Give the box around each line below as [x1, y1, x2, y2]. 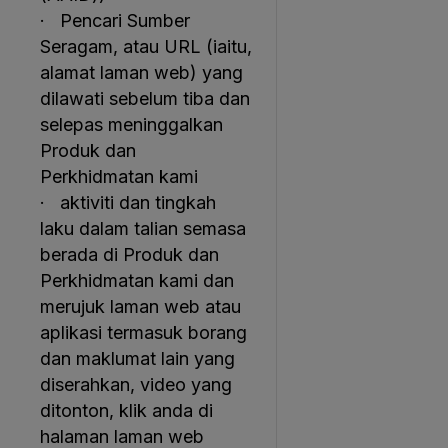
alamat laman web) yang [40, 62, 243, 83]
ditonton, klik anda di [40, 400, 213, 421]
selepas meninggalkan [40, 114, 223, 135]
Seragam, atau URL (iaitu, [40, 36, 252, 57]
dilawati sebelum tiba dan [40, 88, 250, 109]
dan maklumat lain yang [40, 348, 235, 369]
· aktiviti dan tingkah [40, 192, 216, 213]
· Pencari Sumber [40, 10, 190, 31]
